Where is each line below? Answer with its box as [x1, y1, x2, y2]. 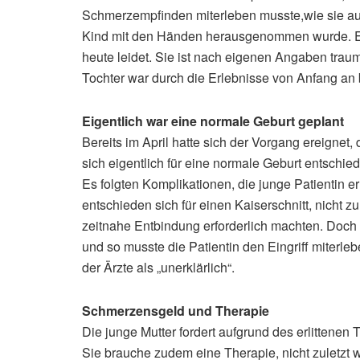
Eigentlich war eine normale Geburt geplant [82, 112, 344, 131]
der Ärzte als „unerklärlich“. [82, 258, 235, 277]
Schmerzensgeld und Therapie [82, 301, 269, 321]
